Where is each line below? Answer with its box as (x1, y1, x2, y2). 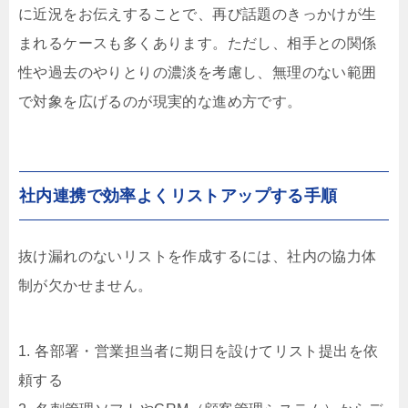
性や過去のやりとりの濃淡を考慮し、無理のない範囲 (18, 65, 377, 81)
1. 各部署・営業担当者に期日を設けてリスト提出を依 (18, 343, 379, 360)
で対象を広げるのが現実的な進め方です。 (18, 94, 302, 110)
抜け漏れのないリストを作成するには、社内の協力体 (18, 249, 377, 265)
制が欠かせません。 (18, 278, 153, 294)
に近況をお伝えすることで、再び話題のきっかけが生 (18, 6, 377, 23)
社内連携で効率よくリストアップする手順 (19, 187, 338, 206)
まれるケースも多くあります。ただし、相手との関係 (18, 36, 377, 52)
